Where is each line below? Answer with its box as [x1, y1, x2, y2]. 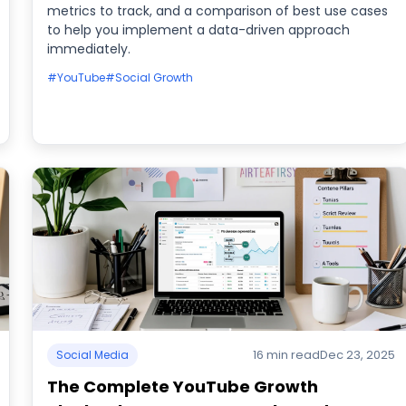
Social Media [55, 347, 129, 362]
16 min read [253, 346, 321, 363]
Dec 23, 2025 [320, 346, 396, 363]
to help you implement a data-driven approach [46, 21, 350, 39]
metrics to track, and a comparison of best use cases [46, 2, 388, 20]
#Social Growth [104, 70, 193, 85]
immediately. [46, 40, 130, 58]
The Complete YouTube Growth [46, 375, 318, 398]
